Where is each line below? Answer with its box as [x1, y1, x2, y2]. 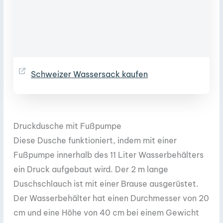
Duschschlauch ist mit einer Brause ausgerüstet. [13, 178, 199, 189]
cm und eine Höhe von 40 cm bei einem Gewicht [13, 207, 199, 218]
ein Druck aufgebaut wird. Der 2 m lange [13, 164, 168, 174]
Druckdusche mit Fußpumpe [13, 120, 121, 131]
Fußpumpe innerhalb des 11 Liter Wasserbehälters [13, 149, 204, 160]
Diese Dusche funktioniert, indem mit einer [13, 135, 177, 145]
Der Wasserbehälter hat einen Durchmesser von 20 [13, 193, 209, 203]
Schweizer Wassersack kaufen [31, 69, 148, 79]
